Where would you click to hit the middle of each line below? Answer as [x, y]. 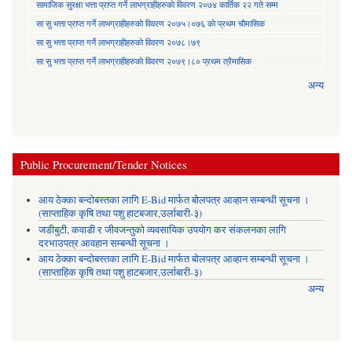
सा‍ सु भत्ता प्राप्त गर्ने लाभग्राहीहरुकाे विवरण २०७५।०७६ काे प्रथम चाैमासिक [150, 23]
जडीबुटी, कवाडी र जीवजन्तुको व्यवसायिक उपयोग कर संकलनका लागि [162, 229]
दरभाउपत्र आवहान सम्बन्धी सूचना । [104, 243]
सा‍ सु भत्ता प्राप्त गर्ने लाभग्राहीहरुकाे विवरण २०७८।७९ [118, 42]
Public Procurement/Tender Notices [104, 164]
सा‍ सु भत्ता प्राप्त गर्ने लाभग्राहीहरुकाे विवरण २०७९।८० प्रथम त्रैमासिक [144, 60]
